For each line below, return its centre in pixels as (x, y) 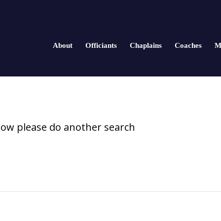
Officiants (101, 45)
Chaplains (146, 45)
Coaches (188, 45)
